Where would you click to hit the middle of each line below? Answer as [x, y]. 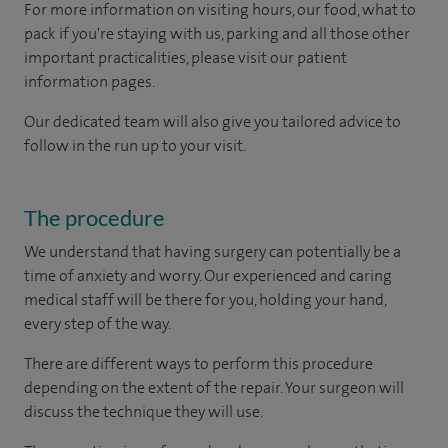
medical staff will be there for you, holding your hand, [205, 299]
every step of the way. [97, 323]
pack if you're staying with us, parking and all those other [217, 33]
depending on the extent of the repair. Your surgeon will [214, 387]
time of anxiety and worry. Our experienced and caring [208, 275]
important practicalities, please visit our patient [185, 57]
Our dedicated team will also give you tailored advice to [212, 121]
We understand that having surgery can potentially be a [212, 251]
